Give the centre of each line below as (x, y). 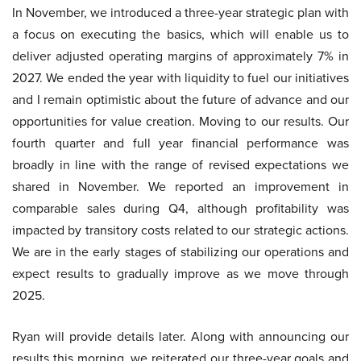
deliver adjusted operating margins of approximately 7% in (180, 56)
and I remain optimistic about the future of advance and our (180, 100)
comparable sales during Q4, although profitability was (180, 208)
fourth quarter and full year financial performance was (180, 143)
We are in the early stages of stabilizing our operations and (180, 252)
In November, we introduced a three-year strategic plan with (180, 12)
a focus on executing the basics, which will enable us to (180, 34)
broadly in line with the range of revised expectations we (180, 165)
